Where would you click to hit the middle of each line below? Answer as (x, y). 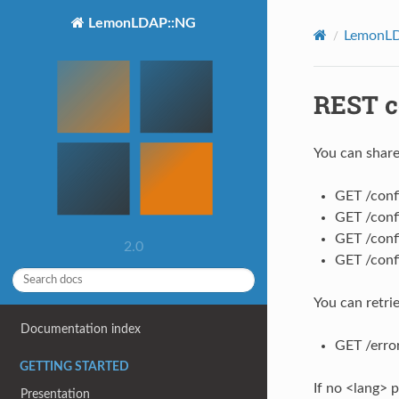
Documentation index (81, 329)
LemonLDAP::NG (140, 23)
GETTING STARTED (74, 367)
